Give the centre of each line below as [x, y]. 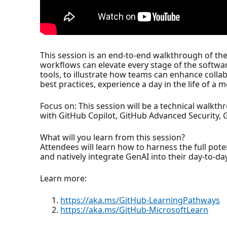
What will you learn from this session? [113, 137]
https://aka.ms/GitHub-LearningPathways [140, 200]
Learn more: [64, 178]
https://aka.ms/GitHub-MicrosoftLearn [135, 210]
